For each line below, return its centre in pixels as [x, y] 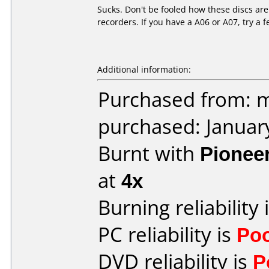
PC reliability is [167, 234]
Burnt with [149, 153]
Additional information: [144, 69]
